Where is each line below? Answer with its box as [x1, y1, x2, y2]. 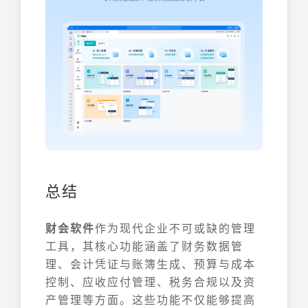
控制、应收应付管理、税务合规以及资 [45, 273, 256, 289]
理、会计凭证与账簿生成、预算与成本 [45, 255, 256, 272]
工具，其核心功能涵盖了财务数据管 [45, 237, 243, 254]
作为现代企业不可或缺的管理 [95, 219, 256, 236]
